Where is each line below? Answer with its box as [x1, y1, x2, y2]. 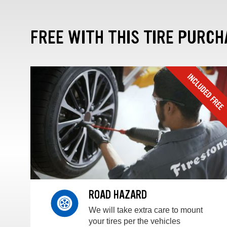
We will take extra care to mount [89, 205, 203, 214]
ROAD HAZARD [89, 187, 147, 202]
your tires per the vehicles [89, 216, 180, 225]
